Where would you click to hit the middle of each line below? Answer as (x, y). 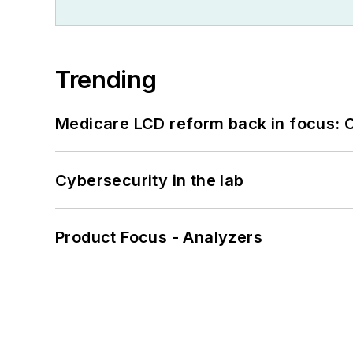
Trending (106, 80)
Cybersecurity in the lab (150, 181)
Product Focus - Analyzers (159, 238)
